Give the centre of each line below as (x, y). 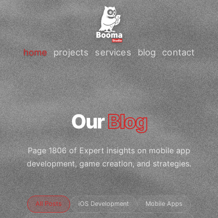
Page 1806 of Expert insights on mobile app (109, 150)
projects (71, 52)
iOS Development (104, 204)
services (113, 52)
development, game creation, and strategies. (109, 163)
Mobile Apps (164, 204)
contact (179, 52)
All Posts (49, 204)
